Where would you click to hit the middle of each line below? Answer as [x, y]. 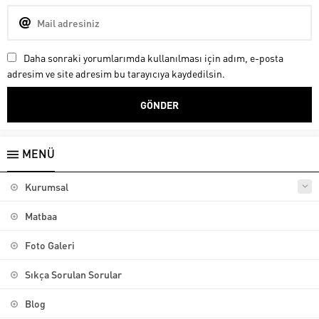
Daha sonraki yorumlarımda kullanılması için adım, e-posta [153, 57]
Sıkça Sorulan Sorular [73, 274]
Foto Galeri [50, 245]
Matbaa [41, 215]
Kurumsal [47, 186]
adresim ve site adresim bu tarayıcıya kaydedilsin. [116, 73]
